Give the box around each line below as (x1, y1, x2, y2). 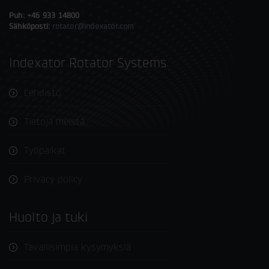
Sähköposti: (9, 21, 53, 31)
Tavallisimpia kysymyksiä (24, 241, 131, 253)
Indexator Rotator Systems (9, 55, 166, 71)
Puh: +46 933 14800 (9, 10, 80, 20)
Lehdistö (24, 86, 61, 98)
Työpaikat (24, 144, 66, 156)
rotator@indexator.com (52, 21, 134, 31)
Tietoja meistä (24, 115, 85, 127)
